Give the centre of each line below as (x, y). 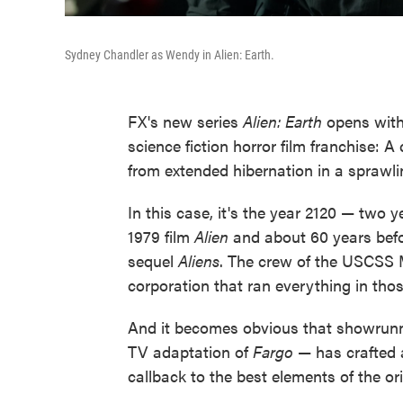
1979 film (161, 236)
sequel (153, 260)
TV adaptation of (190, 351)
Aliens (199, 260)
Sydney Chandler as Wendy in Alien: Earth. (170, 55)
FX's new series (185, 121)
